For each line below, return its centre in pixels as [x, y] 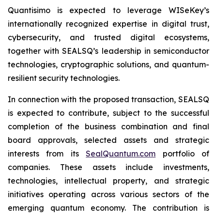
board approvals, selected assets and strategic [108, 140]
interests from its [47, 154]
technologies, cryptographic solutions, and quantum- [108, 64]
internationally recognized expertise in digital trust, [108, 24]
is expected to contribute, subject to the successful [108, 113]
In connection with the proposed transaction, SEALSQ [108, 99]
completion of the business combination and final [108, 126]
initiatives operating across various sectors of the [108, 194]
